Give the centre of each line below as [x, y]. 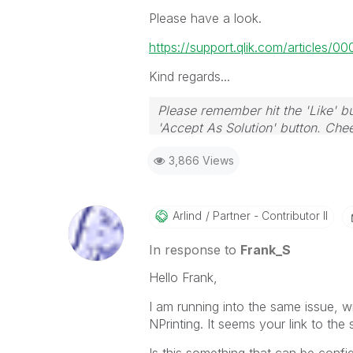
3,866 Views [201, 160]
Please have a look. [205, 18]
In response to [194, 249]
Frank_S [265, 249]
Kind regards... [189, 76]
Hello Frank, [183, 277]
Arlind [187, 215]
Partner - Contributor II [268, 215]
